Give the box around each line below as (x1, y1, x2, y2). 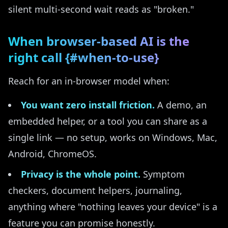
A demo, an (155, 99, 207, 111)
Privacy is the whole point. (21, 168, 140, 180)
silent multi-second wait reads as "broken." (8, 3, 194, 15)
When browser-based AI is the (8, 33, 189, 49)
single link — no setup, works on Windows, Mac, (8, 131, 217, 144)
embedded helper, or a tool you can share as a (8, 115, 207, 127)
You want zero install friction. (21, 99, 155, 111)
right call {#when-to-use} (8, 49, 159, 66)
